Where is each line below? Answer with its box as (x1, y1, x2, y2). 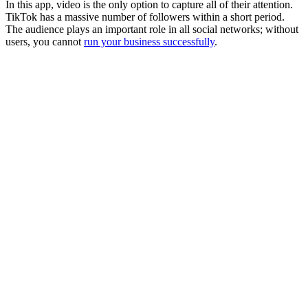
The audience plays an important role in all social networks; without (5, 23, 298, 35)
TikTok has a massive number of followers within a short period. (5, 10, 285, 23)
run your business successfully (84, 35, 214, 47)
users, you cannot (5, 35, 84, 47)
